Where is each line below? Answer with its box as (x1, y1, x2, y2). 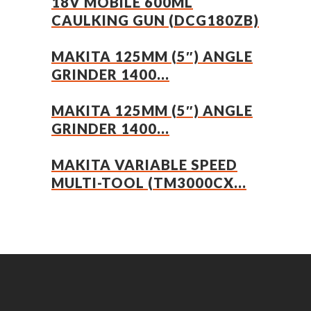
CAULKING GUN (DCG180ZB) (51, 12, 259, 28)
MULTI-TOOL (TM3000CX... (51, 174, 246, 191)
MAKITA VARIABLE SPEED (51, 156, 237, 173)
